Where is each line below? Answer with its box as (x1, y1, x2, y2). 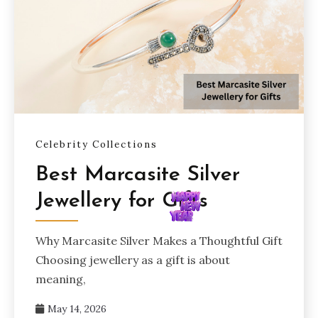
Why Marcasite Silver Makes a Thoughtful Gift (35, 234, 283, 248)
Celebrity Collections (35, 138, 158, 150)
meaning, (35, 272, 86, 287)
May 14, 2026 (48, 302, 106, 316)
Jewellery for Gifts (35, 190, 208, 213)
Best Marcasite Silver (35, 164, 240, 187)
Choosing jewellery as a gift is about (35, 253, 230, 268)
